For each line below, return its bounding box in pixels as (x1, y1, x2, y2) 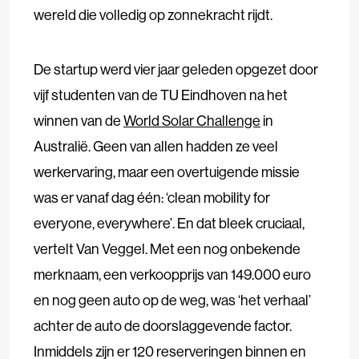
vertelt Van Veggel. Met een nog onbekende (34, 239, 301, 258)
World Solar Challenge (123, 111, 260, 130)
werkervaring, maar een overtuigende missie (34, 162, 300, 181)
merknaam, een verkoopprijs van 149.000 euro (34, 264, 311, 284)
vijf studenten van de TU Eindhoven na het (34, 85, 288, 104)
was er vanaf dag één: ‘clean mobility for (34, 188, 270, 207)
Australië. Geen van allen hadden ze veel (34, 136, 278, 155)
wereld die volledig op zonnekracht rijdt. (34, 5, 272, 24)
